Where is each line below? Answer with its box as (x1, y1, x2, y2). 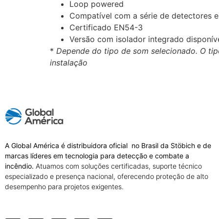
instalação (50, 57, 88, 67)
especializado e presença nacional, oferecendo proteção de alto (5, 172, 208, 181)
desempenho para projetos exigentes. (5, 182, 124, 191)
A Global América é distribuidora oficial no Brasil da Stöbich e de (5, 141, 211, 150)
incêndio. (5, 162, 34, 171)
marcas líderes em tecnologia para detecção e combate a (5, 152, 189, 160)
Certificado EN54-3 (69, 22, 143, 32)
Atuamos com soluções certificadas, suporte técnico (34, 162, 202, 171)
